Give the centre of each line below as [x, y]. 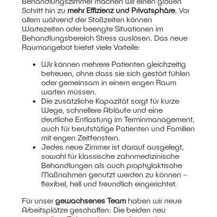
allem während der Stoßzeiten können [87, 19]
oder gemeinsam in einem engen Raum [108, 82]
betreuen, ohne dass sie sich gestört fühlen [115, 73]
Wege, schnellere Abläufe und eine [102, 109]
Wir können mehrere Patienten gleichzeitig [113, 63]
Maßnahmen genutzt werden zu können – [114, 174]
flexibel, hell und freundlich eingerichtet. [109, 183]
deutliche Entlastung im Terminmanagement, [118, 119]
